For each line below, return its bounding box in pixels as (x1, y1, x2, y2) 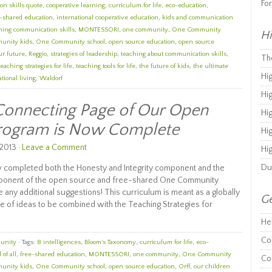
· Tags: (16, 239, 37, 246)
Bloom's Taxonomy (84, 239, 136, 246)
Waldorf (39, 75, 63, 82)
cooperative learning (46, 2, 105, 9)
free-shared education (20, 251, 85, 258)
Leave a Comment (22, 143, 87, 152)
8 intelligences (37, 239, 81, 246)
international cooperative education (56, 14, 158, 21)
